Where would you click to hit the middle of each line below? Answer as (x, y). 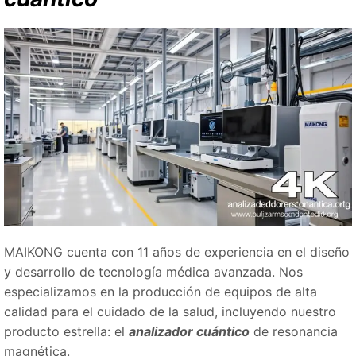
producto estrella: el (66, 331)
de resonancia (294, 331)
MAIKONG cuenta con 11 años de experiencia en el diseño (177, 252)
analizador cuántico (189, 331)
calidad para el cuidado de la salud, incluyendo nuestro (170, 311)
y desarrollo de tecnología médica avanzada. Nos (153, 271)
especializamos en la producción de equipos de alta (161, 291)
